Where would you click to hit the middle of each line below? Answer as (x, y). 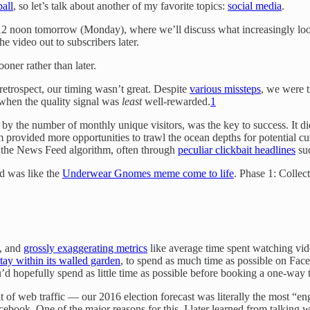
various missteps (225, 89)
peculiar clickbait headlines (237, 149)
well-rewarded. (176, 101)
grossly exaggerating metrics (85, 248)
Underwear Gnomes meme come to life (148, 173)
